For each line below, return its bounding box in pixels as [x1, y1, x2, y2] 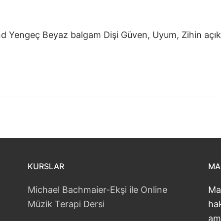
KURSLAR [28, 161, 64, 171]
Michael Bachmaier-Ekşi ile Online [28, 184, 167, 195]
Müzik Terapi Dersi [28, 198, 105, 209]
